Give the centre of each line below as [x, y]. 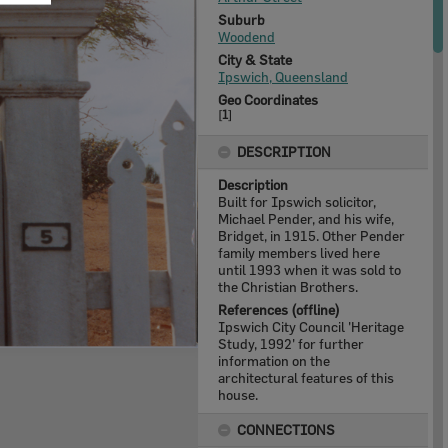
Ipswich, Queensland [283, 76]
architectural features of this [306, 377]
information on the [274, 360]
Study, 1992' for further [291, 343]
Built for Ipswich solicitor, [297, 201]
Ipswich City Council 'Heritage [311, 326]
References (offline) [279, 309]
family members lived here [299, 252]
